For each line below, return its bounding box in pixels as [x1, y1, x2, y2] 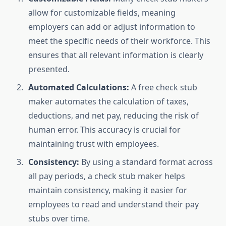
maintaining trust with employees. [28, 138, 159, 150]
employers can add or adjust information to [28, 21, 195, 33]
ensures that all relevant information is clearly [28, 49, 203, 61]
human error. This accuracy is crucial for [28, 124, 181, 136]
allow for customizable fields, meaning [28, 7, 176, 19]
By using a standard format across [81, 156, 213, 168]
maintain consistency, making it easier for [28, 185, 187, 196]
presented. [28, 64, 70, 75]
